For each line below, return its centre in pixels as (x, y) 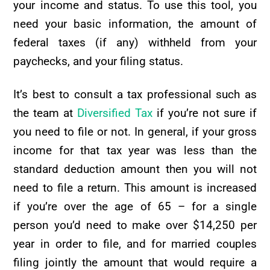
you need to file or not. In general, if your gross (135, 132)
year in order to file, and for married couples (135, 244)
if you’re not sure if (205, 113)
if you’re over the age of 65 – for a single (135, 207)
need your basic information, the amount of (135, 24)
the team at (46, 113)
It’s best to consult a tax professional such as (135, 95)
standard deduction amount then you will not (135, 169)
